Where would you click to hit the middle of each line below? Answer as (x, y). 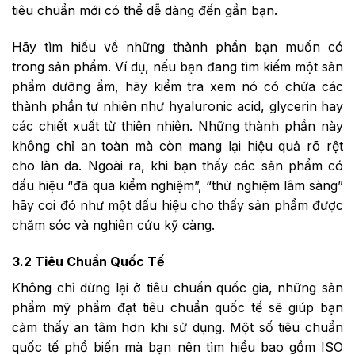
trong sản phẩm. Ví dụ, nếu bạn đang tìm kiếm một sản (177, 66)
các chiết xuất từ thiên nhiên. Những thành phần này (177, 126)
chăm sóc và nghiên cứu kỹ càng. (113, 225)
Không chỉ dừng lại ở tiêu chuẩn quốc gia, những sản (177, 287)
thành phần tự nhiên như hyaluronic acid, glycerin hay (177, 106)
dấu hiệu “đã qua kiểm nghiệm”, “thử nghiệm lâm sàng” (177, 185)
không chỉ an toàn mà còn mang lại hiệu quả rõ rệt (177, 145)
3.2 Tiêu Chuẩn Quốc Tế (88, 261)
